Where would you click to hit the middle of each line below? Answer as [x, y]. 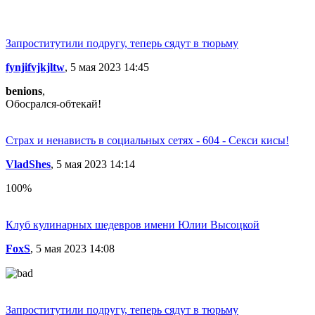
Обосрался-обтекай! [53, 104]
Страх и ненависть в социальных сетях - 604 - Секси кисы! [147, 140]
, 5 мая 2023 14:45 [107, 67]
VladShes [28, 164]
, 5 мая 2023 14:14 [93, 164]
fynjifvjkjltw [35, 67]
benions [24, 91]
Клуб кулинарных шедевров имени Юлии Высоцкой [133, 225]
